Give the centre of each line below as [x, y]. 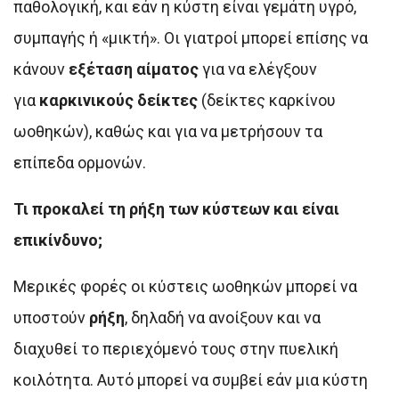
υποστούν [51, 318]
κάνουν [41, 69]
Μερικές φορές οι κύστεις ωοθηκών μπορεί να [185, 287]
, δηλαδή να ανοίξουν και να [223, 318]
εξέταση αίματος [134, 69]
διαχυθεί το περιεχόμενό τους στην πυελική [176, 349]
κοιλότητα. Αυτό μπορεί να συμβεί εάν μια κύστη [191, 380]
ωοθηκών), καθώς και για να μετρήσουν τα [168, 132]
